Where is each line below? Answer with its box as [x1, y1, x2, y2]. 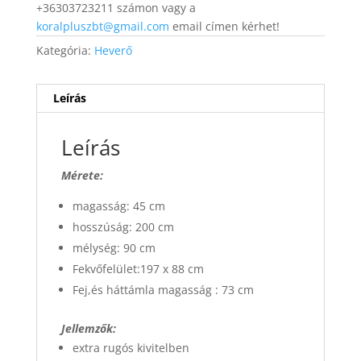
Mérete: [60, 168, 103, 184]
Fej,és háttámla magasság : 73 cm [72, 282, 254, 298]
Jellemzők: [60, 321, 116, 337]
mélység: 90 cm [72, 240, 156, 256]
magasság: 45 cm [72, 198, 165, 214]
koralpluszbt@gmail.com [35, 19, 169, 35]
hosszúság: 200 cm [72, 219, 174, 235]
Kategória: [35, 43, 94, 59]
